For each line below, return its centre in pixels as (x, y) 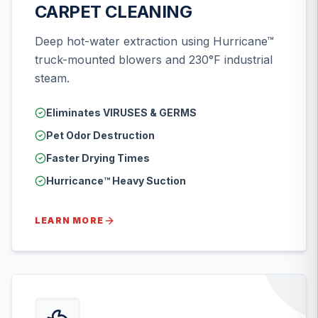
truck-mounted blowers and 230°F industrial (154, 59)
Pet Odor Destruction (100, 135)
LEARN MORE (69, 220)
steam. (52, 78)
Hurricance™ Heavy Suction (116, 180)
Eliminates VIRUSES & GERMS (121, 112)
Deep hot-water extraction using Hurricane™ (154, 41)
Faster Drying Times (98, 158)
